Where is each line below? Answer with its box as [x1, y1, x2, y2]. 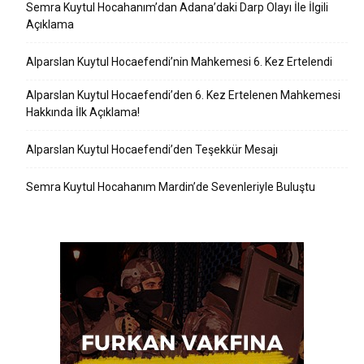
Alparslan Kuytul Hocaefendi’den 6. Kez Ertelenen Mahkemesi [26, 88, 340, 102]
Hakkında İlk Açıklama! [26, 105, 140, 119]
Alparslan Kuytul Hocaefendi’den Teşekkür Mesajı [26, 142, 278, 156]
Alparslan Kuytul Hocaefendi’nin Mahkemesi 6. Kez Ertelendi [26, 54, 332, 68]
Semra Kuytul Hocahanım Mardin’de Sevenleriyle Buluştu [26, 180, 315, 193]
